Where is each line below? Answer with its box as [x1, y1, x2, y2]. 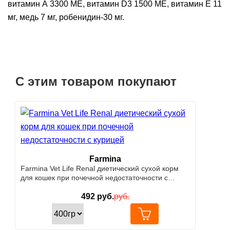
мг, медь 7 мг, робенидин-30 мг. [8, 13, 124, 22]
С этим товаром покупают [15, 74, 177, 88]
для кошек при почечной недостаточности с [21, 174, 168, 182]
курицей [21, 183, 48, 191]
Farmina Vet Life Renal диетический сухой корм [21, 164, 179, 172]
